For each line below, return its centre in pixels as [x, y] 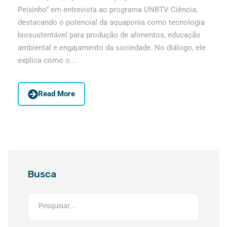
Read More [56, 93]
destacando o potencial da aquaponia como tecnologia [111, 22]
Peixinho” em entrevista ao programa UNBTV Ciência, [108, 9]
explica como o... [47, 60]
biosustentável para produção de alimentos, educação [109, 35]
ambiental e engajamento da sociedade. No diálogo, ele [112, 47]
